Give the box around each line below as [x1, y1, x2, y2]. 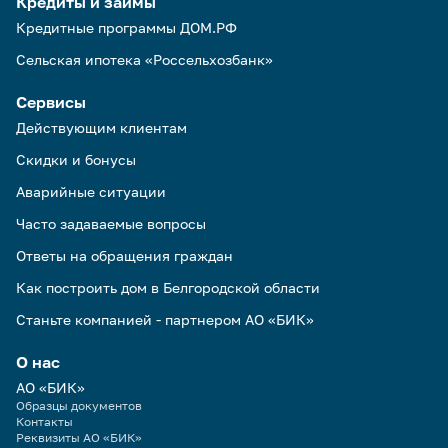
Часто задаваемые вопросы [16, 215, 206, 232]
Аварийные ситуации [16, 183, 166, 200]
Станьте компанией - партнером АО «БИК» [16, 311, 314, 328]
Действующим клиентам [16, 119, 187, 136]
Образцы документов [16, 398, 142, 413]
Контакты [16, 414, 73, 429]
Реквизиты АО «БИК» [16, 430, 142, 445]
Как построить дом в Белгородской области [16, 279, 320, 296]
